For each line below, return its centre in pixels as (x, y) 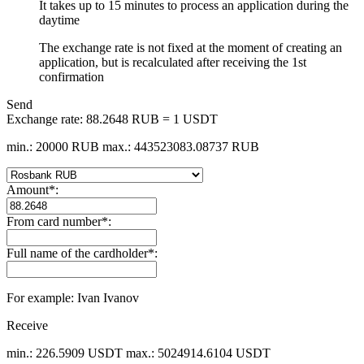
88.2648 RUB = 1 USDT (152, 119)
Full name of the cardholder (77, 253)
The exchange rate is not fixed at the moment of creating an (191, 47)
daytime (59, 19)
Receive (27, 325)
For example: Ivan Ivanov (73, 297)
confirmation (71, 76)
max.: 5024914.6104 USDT (198, 353)
